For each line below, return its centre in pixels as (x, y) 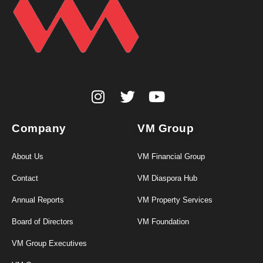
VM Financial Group (171, 157)
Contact (25, 178)
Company (39, 129)
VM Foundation (163, 222)
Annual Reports (38, 200)
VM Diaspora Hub (167, 178)
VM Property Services (175, 200)
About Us (28, 157)
